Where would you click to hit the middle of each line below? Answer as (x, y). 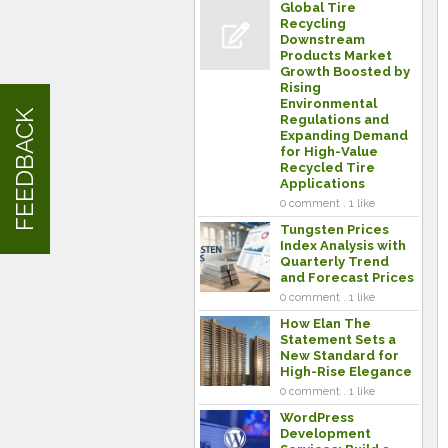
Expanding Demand (344, 135)
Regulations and (334, 119)
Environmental (328, 103)
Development (325, 433)
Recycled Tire (327, 167)
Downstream (322, 39)
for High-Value (329, 151)
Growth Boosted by (345, 71)
